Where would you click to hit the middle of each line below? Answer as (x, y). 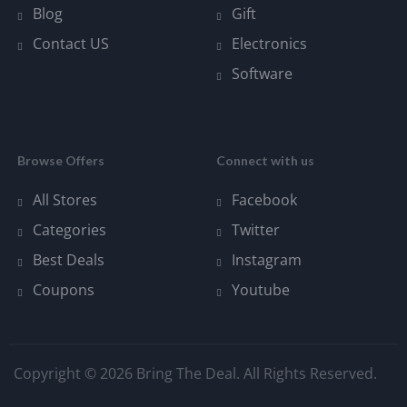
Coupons (64, 289)
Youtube (261, 289)
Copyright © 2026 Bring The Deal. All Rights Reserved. (195, 373)
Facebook (264, 199)
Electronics (269, 43)
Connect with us (265, 160)
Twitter (256, 229)
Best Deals (69, 259)
